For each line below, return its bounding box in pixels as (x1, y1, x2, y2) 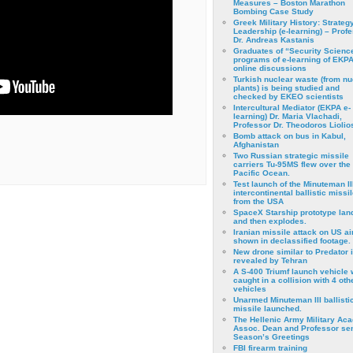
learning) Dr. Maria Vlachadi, (232, 112, 342, 121)
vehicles (232, 284, 266, 293)
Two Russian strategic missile (232, 151, 349, 160)
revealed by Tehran (232, 256, 307, 265)
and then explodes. (232, 217, 307, 225)
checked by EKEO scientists (232, 92, 344, 101)
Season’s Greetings (232, 333, 310, 341)
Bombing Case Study (232, 7, 314, 16)
